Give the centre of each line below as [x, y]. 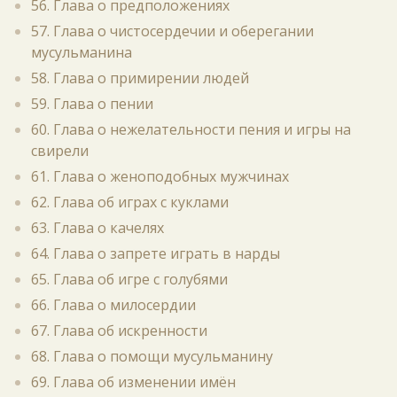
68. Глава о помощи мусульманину [152, 356]
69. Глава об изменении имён [133, 382]
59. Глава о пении [92, 104]
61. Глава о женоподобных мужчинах [160, 176]
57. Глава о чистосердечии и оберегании [172, 31]
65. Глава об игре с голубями [129, 279]
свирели [60, 151]
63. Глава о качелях [97, 228]
